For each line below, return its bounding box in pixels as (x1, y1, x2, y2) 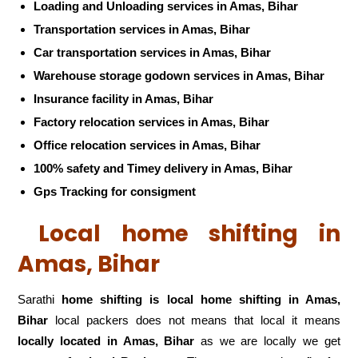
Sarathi (18, 292, 62, 307)
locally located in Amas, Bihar (18, 334, 195, 348)
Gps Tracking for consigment (34, 184, 197, 198)
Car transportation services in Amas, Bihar (34, 45, 272, 59)
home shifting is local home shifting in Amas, (62, 292, 340, 307)
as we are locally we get (194, 334, 340, 348)
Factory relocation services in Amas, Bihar (34, 114, 270, 129)
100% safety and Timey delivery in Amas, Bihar (34, 161, 293, 175)
